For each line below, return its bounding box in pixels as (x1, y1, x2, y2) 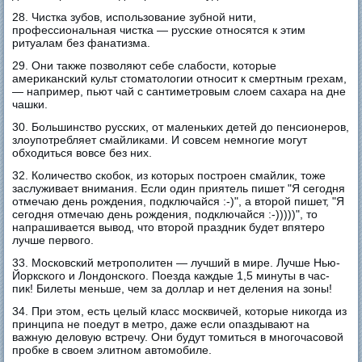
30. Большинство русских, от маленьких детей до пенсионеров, (12, 120, 350, 133)
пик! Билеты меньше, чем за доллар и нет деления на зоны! (12, 281, 333, 295)
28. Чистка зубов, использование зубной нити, (12, 10, 257, 23)
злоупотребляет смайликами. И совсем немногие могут (12, 133, 308, 146)
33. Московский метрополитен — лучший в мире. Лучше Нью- (12, 255, 341, 269)
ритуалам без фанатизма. (12, 36, 151, 49)
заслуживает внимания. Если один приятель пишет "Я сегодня (12, 181, 346, 195)
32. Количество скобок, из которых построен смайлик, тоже (12, 168, 326, 182)
